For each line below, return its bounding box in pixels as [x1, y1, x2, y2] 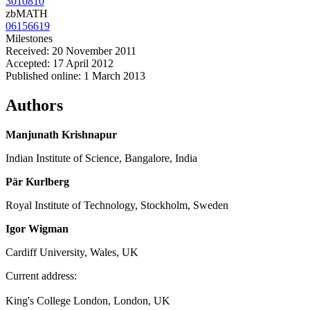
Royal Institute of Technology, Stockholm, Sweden [6, 199, 228, 212]
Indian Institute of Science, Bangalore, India [6, 152, 197, 165]
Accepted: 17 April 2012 [6, 57, 113, 70]
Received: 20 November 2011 [6, 45, 136, 57]
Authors [6, 96, 63, 115]
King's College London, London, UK [6, 295, 170, 307]
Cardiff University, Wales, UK [6, 246, 138, 259]
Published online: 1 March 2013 [6, 70, 145, 82]
